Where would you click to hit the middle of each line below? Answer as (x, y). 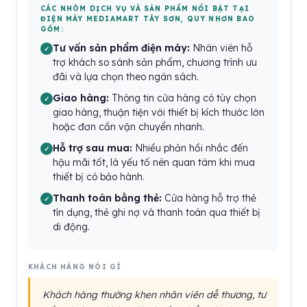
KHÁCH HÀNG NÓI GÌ (75, 267)
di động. (71, 227)
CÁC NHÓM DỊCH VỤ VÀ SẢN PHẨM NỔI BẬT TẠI (145, 9)
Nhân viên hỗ (221, 48)
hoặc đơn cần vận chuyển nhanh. (128, 127)
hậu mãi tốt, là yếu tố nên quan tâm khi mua (154, 162)
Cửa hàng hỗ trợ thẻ (209, 198)
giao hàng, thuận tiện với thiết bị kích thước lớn (159, 112)
